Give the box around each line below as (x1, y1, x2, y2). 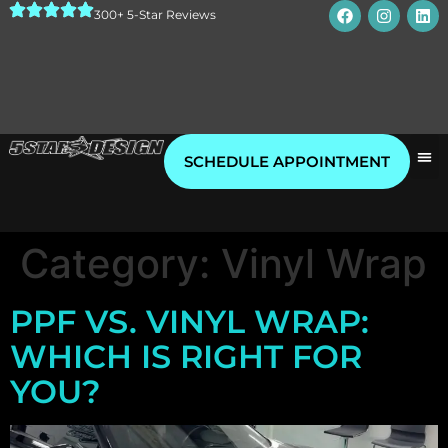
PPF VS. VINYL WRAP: (10, 302, 369, 342)
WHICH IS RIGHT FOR (10, 337, 362, 377)
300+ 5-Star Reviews (93, 7, 216, 22)
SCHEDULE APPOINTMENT (183, 152, 390, 172)
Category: (20, 239, 221, 289)
